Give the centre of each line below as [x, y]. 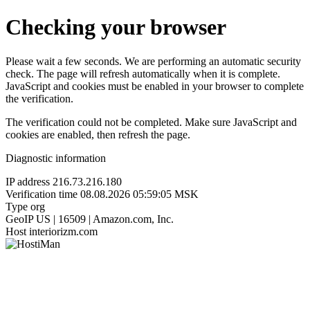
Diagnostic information [56, 158]
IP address [28, 181]
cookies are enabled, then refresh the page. [98, 134]
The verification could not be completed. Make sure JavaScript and [151, 122]
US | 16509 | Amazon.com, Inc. [105, 219]
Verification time [42, 194]
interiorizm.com [63, 231]
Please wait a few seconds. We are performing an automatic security [153, 61]
